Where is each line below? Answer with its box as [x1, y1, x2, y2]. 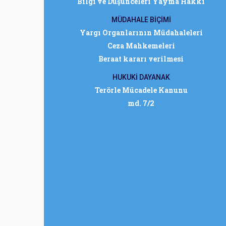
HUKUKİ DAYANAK [112, 73, 170, 81]
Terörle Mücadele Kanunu [94, 85, 188, 95]
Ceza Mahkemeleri [107, 41, 175, 50]
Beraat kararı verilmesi [98, 54, 184, 64]
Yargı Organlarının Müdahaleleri [79, 28, 203, 37]
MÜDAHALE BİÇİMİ [111, 16, 171, 24]
